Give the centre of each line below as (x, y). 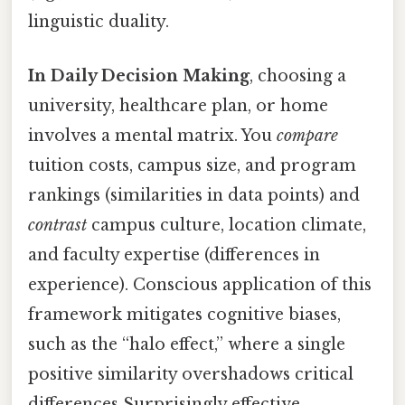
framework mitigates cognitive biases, (184, 314)
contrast (57, 225)
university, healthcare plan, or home (178, 105)
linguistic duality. (99, 22)
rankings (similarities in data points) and (194, 195)
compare (307, 135)
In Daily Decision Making (139, 75)
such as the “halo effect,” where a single (187, 344)
